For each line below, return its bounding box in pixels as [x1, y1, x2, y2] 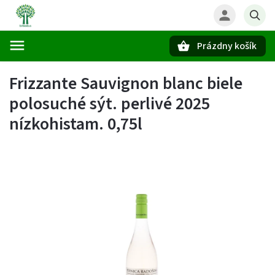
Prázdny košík [197, 39, 257, 53]
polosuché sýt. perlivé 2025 [9, 91, 210, 116]
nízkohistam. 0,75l [9, 112, 142, 136]
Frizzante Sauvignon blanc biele [9, 71, 242, 96]
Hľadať [53, 62, 87, 72]
